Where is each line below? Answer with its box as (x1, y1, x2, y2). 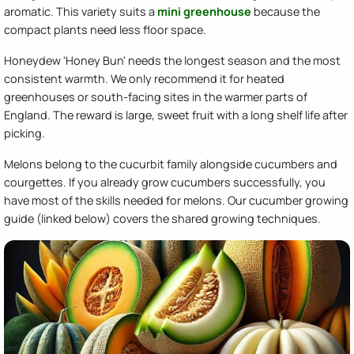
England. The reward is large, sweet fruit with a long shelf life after (4, 107, 348, 122)
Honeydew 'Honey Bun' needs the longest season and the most (4, 52, 341, 68)
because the (251, 3, 320, 19)
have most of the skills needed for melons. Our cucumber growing (4, 192, 348, 208)
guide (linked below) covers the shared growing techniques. (4, 210, 321, 226)
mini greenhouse (157, 3, 251, 19)
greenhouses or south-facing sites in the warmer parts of (4, 88, 307, 104)
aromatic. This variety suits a (4, 3, 157, 19)
